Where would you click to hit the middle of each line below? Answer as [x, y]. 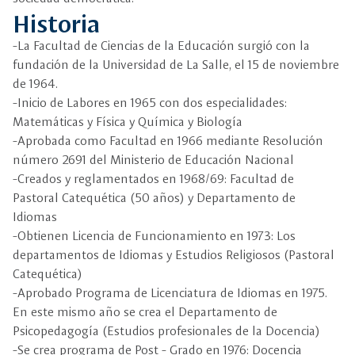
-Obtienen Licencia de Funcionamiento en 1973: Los [154, 236]
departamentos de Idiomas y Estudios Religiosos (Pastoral [174, 255]
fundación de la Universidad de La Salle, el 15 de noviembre [176, 65]
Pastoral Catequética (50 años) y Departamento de [154, 198]
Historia [57, 22]
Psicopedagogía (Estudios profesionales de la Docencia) [166, 331]
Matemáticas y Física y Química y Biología [128, 122]
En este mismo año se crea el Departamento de [145, 312]
